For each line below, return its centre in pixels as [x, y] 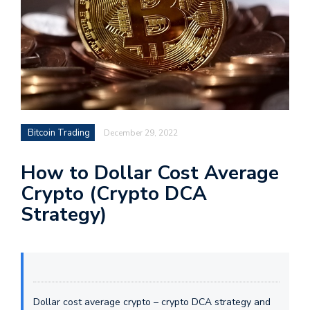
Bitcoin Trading [59, 133]
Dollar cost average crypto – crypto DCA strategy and [152, 302]
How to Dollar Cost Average [150, 173]
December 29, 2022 [141, 133]
